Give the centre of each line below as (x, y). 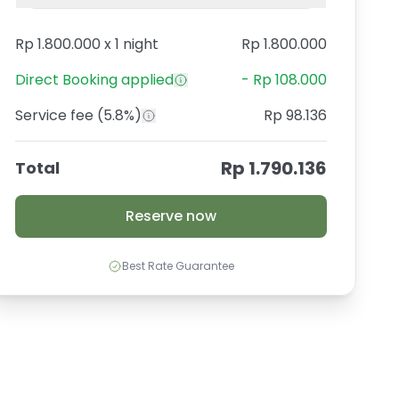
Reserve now (171, 216)
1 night (137, 44)
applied (146, 80)
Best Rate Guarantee (178, 266)
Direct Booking (66, 80)
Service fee (56, 115)
